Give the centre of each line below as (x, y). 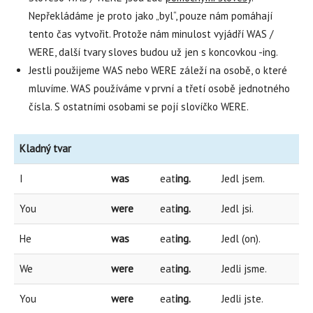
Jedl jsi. (238, 209)
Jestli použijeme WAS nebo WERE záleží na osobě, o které (158, 70)
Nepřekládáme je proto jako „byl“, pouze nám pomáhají (151, 16)
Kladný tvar (45, 148)
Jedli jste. (242, 299)
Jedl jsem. (243, 179)
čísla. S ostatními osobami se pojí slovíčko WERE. (139, 107)
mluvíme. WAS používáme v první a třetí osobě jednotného (159, 88)
